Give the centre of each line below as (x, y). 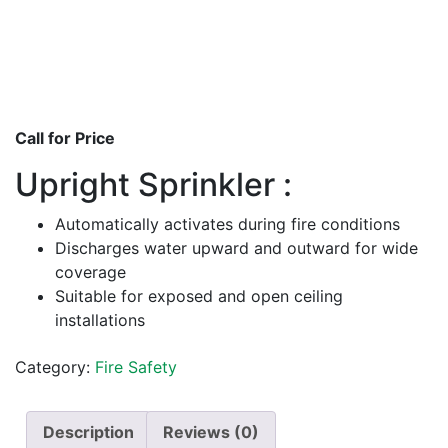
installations (100, 319)
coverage (90, 271)
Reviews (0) (211, 431)
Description (88, 431)
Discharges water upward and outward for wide (236, 247)
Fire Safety (136, 366)
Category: (55, 366)
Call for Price (65, 137)
